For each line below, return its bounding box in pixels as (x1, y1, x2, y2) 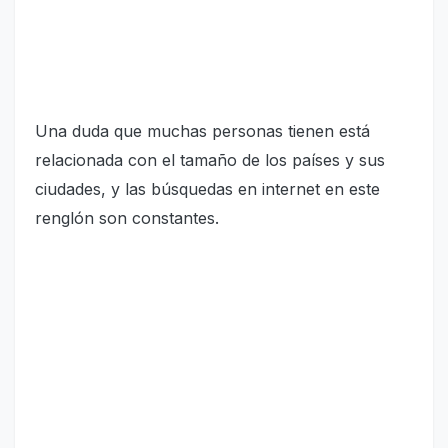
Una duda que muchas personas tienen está (35, 120, 370, 141)
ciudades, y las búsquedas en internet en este (35, 178, 380, 199)
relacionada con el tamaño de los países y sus (35, 149, 385, 170)
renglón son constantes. (35, 207, 219, 228)
